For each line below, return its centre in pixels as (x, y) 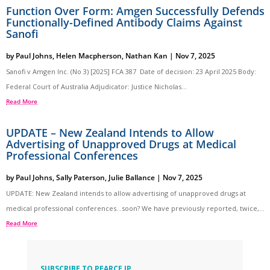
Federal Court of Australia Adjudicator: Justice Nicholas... (96, 86)
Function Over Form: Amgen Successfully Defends (135, 11)
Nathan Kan (146, 55)
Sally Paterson (80, 177)
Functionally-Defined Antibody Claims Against (124, 22)
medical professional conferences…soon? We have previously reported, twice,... (135, 208)
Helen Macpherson (89, 55)
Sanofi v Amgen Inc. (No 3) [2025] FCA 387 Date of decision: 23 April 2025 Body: (132, 71)
